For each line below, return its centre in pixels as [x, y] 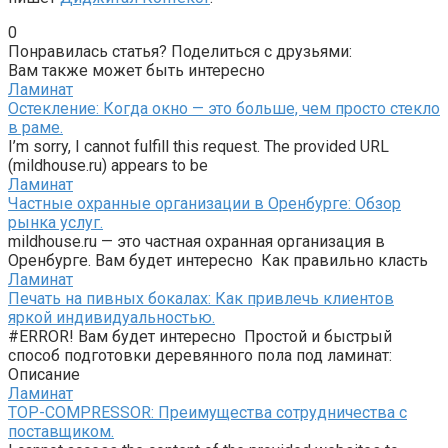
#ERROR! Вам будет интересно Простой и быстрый [200, 337]
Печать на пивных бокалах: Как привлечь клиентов [201, 299]
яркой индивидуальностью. [111, 318]
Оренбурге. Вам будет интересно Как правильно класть [218, 261]
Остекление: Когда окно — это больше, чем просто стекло [224, 109]
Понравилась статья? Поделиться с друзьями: [180, 52]
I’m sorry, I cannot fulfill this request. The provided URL [198, 147]
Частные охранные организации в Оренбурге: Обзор [204, 204]
